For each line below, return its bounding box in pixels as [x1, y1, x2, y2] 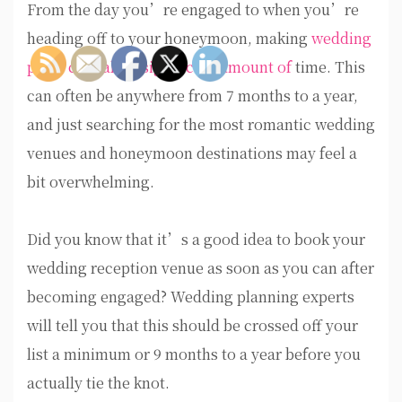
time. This [292, 57, 365, 78]
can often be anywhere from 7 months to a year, [27, 85, 358, 107]
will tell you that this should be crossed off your [27, 315, 358, 336]
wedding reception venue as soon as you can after [27, 258, 374, 279]
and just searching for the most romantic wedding [27, 114, 375, 135]
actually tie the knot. [27, 372, 170, 394]
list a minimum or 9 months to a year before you [27, 344, 361, 365]
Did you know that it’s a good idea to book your [27, 229, 365, 250]
